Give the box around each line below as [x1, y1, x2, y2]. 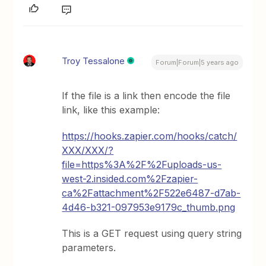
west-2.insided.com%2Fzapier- [62, 173, 198, 185]
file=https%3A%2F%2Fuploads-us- [62, 159, 222, 170]
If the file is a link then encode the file [62, 90, 231, 102]
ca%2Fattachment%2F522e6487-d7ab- [62, 187, 241, 199]
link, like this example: [62, 104, 160, 116]
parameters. [62, 242, 116, 254]
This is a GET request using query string [62, 227, 242, 239]
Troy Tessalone [62, 55, 125, 66]
